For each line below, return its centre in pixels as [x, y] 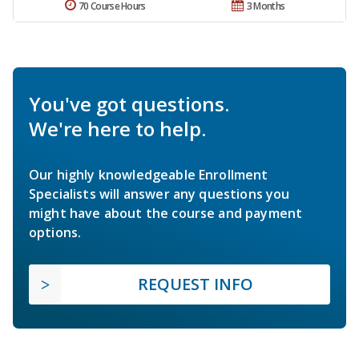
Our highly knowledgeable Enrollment [149, 175]
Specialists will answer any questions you [159, 194]
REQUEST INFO [196, 284]
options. [55, 233]
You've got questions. [129, 104]
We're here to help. [117, 129]
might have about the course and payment [166, 214]
